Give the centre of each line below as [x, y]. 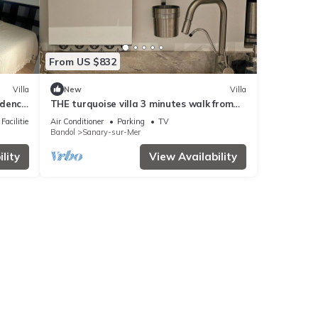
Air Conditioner [77, 122]
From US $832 [82, 61]
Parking [131, 122]
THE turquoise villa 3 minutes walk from [142, 104]
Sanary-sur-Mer [111, 132]
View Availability [193, 157]
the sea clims [81, 117]
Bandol [62, 132]
